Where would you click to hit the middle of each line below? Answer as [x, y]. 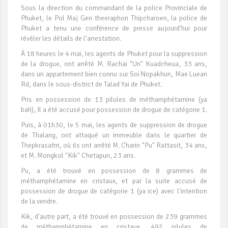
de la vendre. [39, 202]
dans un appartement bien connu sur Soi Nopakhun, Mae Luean [114, 74]
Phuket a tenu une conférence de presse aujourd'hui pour [114, 28]
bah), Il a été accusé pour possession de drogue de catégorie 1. [114, 110]
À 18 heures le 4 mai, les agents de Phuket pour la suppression [114, 54]
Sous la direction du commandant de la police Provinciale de [114, 8]
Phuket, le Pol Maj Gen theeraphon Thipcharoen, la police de [114, 18]
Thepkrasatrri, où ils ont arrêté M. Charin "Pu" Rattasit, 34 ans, [114, 146]
